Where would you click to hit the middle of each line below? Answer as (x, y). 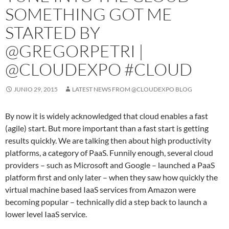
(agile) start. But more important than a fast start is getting (107, 128)
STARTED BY (53, 32)
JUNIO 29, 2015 (36, 89)
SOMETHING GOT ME (89, 14)
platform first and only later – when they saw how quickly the (111, 177)
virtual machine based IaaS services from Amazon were (100, 189)
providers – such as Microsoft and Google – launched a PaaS (110, 165)
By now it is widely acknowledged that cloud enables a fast (107, 116)
